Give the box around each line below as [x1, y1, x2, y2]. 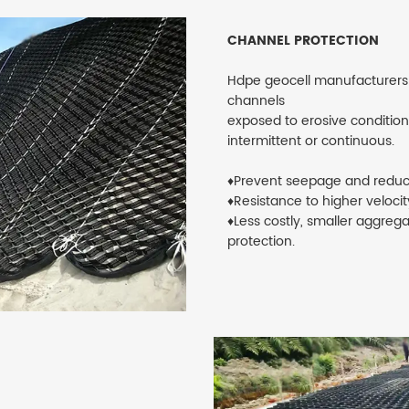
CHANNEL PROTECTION [226, 29, 379, 51]
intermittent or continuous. [226, 130, 394, 152]
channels [226, 89, 285, 111]
